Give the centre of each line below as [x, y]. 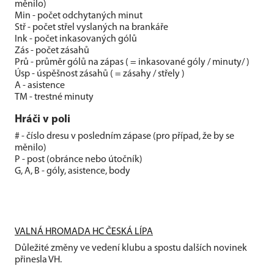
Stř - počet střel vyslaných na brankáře [91, 28]
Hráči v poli [43, 120]
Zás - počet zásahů [52, 51]
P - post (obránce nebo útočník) [79, 160]
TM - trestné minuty [54, 97]
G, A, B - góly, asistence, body [72, 171]
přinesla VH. [38, 260]
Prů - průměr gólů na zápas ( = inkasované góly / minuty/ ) [132, 62]
